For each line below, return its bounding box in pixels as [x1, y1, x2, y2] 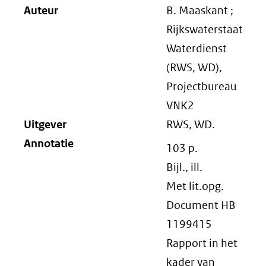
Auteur [24, 4, 58, 17]
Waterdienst [166, 42, 227, 55]
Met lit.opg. [166, 179, 224, 193]
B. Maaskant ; [166, 4, 233, 17]
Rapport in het [166, 236, 237, 250]
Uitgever [24, 118, 66, 131]
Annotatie [24, 137, 74, 150]
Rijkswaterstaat [166, 23, 243, 36]
